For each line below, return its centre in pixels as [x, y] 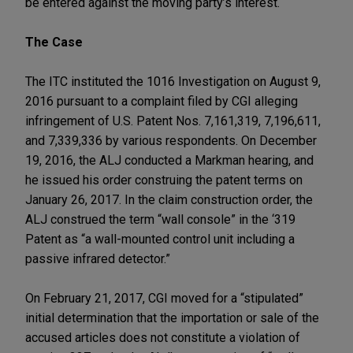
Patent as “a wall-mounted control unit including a [160, 239]
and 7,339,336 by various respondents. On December [171, 140]
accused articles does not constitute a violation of [163, 337]
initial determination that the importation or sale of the [172, 318]
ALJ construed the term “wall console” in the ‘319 [160, 219]
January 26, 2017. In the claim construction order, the [169, 199]
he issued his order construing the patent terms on [164, 180]
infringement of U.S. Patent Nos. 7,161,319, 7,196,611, [173, 121]
